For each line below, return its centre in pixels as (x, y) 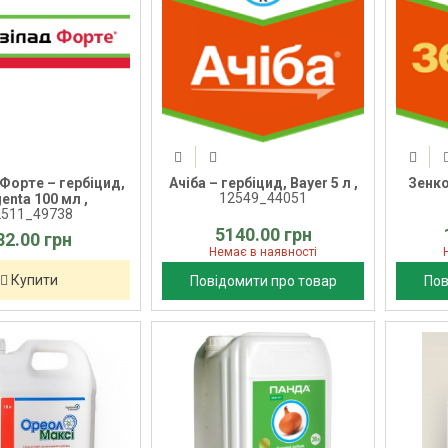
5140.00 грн (263, 234)
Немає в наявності (263, 251)
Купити (34, 279)
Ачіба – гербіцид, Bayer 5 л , (263, 182)
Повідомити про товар (263, 280)
